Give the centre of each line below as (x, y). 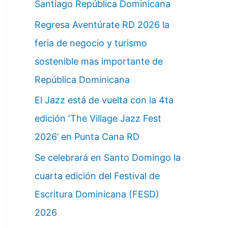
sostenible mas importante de (99, 61)
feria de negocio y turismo (91, 43)
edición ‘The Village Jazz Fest (98, 119)
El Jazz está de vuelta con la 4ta (104, 100)
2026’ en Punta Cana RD (87, 137)
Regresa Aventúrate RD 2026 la (102, 24)
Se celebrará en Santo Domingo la (108, 157)
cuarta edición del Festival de (97, 176)
